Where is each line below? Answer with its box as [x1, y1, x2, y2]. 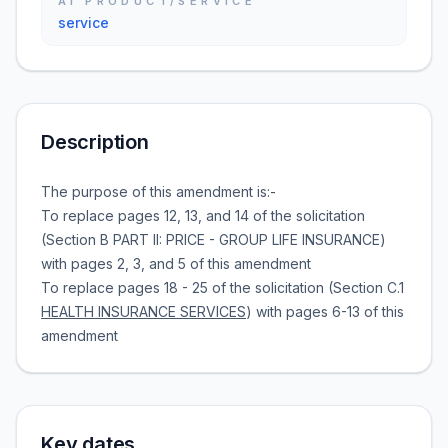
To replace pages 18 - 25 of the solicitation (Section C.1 [41, 279, 404, 296]
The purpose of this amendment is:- [41, 183, 276, 200]
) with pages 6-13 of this [246, 303, 404, 320]
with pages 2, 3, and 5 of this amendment [41, 255, 311, 272]
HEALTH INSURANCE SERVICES [41, 303, 246, 320]
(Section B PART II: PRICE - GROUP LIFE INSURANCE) [41, 231, 386, 248]
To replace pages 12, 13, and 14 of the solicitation [41, 207, 365, 224]
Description [41, 130, 149, 154]
